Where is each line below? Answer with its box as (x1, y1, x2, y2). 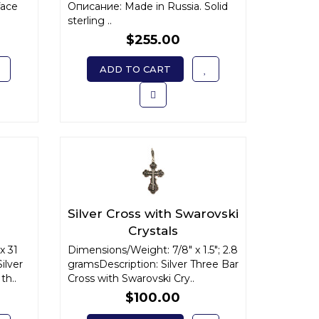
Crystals (127, 224, 178, 238)
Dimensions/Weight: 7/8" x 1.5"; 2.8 (67, 244, 238, 256)
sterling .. (67, 14, 112, 27)
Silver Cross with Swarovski (67, 206, 239, 221)
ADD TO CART (99, 63, 171, 75)
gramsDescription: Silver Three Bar (67, 258, 239, 271)
